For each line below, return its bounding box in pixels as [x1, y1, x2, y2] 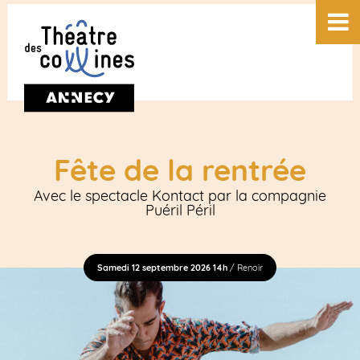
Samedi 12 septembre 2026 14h [97, 262, 227, 274]
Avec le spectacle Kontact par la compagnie [34, 186, 326, 206]
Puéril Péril [145, 201, 215, 220]
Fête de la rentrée [54, 151, 306, 188]
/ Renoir [227, 262, 263, 274]
